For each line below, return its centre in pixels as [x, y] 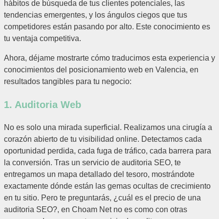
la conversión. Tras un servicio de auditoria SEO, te [92, 163]
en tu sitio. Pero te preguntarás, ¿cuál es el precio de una [102, 198]
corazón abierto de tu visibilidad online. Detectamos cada [103, 139]
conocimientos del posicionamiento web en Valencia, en [101, 70]
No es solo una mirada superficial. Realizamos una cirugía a [108, 128]
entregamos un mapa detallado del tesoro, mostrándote [99, 175]
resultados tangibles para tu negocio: [68, 82]
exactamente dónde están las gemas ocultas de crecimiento [107, 186]
